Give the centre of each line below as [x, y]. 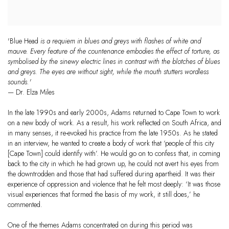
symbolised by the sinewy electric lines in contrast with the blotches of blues [114, 62]
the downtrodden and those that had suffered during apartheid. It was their [111, 174]
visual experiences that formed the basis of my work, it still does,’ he [104, 194]
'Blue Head [23, 41]
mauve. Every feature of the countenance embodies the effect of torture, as [113, 51]
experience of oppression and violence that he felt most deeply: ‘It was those [114, 184]
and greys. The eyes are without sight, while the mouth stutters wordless [108, 72]
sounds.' [20, 82]
